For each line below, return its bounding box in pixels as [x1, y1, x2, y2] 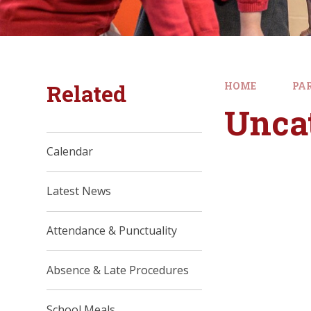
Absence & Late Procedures [47, 262, 190, 278]
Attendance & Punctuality [47, 222, 178, 238]
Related [47, 78, 127, 108]
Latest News [47, 183, 112, 199]
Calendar [47, 144, 94, 160]
